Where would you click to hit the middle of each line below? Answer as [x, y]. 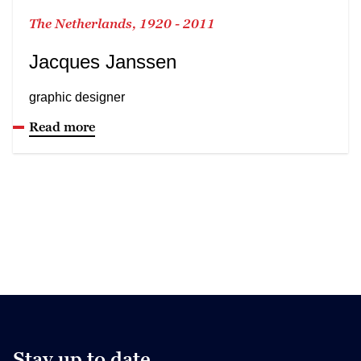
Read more [62, 126]
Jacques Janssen [103, 61]
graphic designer [77, 97]
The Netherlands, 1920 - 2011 [122, 23]
